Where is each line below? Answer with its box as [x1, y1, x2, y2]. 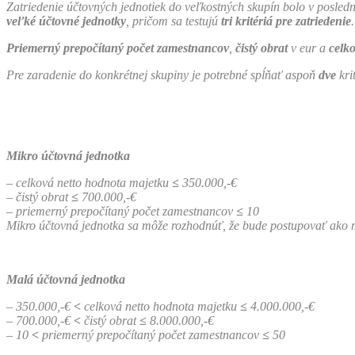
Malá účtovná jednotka [6, 272, 125, 286]
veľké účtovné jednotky [6, 13, 126, 28]
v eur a [288, 40, 329, 55]
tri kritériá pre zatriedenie [221, 13, 351, 28]
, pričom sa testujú [126, 13, 221, 28]
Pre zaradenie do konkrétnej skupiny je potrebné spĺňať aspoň [6, 67, 319, 82]
